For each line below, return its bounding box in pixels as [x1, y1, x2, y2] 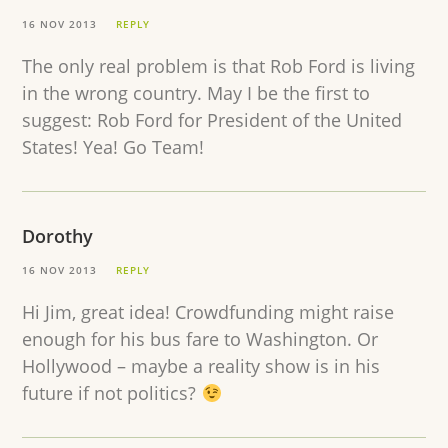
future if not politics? [22, 381, 202, 406]
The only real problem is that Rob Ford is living [22, 54, 416, 79]
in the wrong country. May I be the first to [22, 81, 371, 106]
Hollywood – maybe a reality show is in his [22, 354, 381, 379]
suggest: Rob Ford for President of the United [22, 108, 403, 133]
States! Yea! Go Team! [22, 135, 205, 160]
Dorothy [22, 224, 94, 249]
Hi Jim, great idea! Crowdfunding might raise [22, 300, 395, 325]
